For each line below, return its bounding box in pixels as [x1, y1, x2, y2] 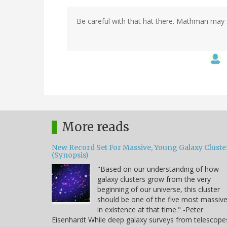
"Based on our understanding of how [97, 164, 219, 174]
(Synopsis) [52, 150, 89, 160]
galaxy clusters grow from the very [97, 174, 211, 184]
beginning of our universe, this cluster [97, 184, 220, 195]
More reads [62, 119, 129, 135]
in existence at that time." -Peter [97, 205, 203, 215]
